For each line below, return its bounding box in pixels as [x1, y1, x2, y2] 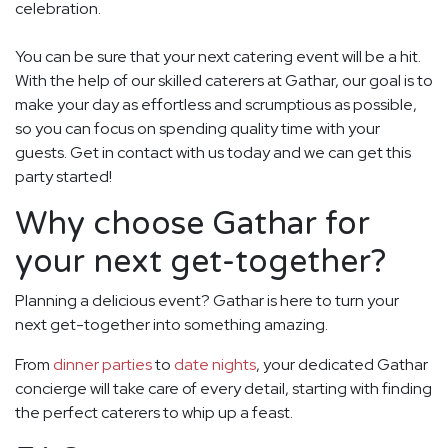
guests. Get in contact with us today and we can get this [15, 141, 411, 163]
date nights [174, 353, 256, 375]
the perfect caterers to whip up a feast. [15, 401, 293, 423]
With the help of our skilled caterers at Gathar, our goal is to [15, 69, 433, 91]
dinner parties [53, 353, 152, 375]
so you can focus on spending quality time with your [15, 117, 380, 139]
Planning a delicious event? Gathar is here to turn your [15, 289, 399, 311]
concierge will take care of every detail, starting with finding [15, 377, 432, 399]
